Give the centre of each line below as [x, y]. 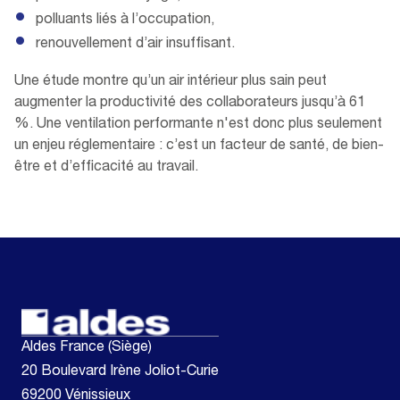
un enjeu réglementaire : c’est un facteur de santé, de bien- [199, 146]
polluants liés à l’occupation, [125, 20]
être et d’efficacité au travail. [106, 167]
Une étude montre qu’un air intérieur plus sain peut [171, 82]
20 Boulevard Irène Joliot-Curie [120, 373]
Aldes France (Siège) [87, 349]
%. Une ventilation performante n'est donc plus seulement [198, 125]
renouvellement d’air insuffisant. [135, 44]
